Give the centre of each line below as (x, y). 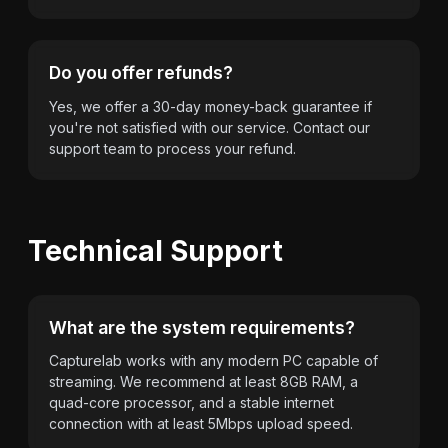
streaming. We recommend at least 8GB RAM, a (203, 381)
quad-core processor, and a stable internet (191, 402)
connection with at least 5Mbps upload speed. (201, 423)
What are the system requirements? (202, 327)
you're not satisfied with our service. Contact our (209, 127)
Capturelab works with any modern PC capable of (213, 360)
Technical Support (155, 250)
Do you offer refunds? (141, 72)
